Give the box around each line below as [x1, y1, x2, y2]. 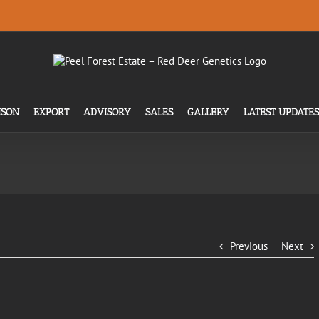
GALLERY [187, 106, 229, 118]
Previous [230, 239, 268, 253]
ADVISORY [83, 106, 131, 118]
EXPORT [33, 106, 69, 118]
